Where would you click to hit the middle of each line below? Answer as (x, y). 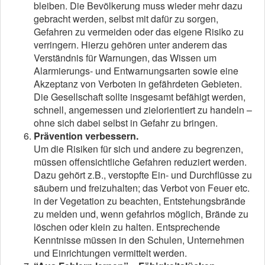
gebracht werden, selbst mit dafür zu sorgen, (126, 18)
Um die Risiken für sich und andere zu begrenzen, (138, 148)
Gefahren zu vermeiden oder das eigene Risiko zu (139, 31)
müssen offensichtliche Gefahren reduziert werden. (140, 161)
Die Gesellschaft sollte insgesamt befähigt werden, (140, 96)
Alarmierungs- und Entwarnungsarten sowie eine (136, 70)
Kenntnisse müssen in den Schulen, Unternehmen (139, 240)
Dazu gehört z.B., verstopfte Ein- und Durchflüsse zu (143, 174)
